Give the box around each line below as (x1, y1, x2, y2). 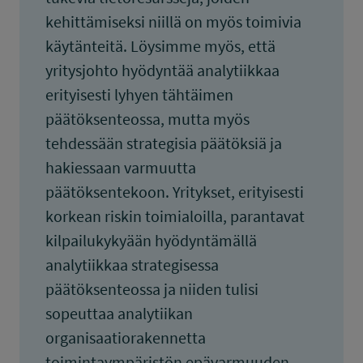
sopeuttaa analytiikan (45, 303, 193, 323)
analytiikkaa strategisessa (45, 254, 219, 275)
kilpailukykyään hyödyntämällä (45, 230, 257, 250)
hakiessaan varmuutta (45, 157, 196, 177)
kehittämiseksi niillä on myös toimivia (45, 11, 301, 32)
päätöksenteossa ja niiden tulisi (45, 279, 258, 299)
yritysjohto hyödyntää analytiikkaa (45, 60, 280, 80)
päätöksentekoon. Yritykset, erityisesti (45, 181, 304, 202)
